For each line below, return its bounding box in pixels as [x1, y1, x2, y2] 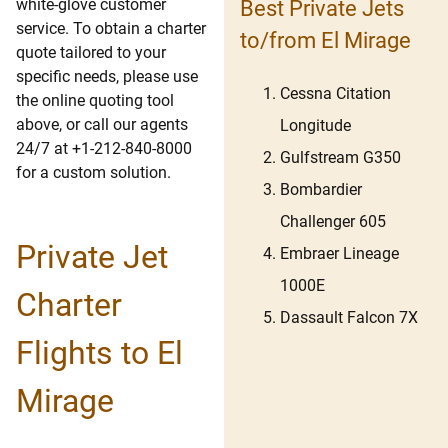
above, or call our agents [16, 115, 188, 135]
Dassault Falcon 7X [280, 308, 418, 328]
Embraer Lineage [280, 244, 399, 264]
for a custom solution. [16, 163, 171, 183]
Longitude [280, 116, 351, 136]
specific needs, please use [16, 67, 198, 87]
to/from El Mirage [240, 27, 411, 53]
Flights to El [16, 334, 183, 373]
